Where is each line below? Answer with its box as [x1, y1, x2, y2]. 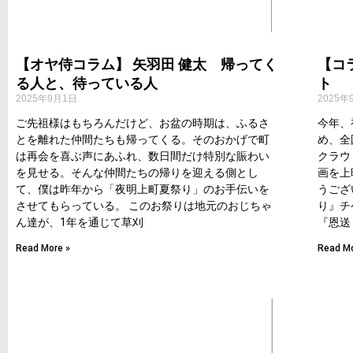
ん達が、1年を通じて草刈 [16, 216, 143, 229]
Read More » [16, 243, 70, 255]
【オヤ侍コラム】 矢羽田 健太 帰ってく [16, 56, 277, 73]
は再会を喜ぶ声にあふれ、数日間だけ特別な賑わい [16, 150, 269, 163]
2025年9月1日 [16, 93, 77, 105]
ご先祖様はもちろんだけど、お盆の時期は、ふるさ [16, 117, 269, 130]
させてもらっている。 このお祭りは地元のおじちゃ [16, 199, 272, 213]
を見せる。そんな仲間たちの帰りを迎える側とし [16, 166, 258, 180]
